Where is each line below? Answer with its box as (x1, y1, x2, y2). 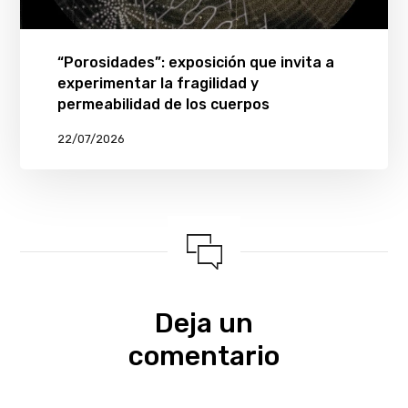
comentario (128, 340, 280, 373)
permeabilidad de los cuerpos (56, 96, 270, 114)
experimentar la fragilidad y (56, 75, 259, 93)
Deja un (155, 307, 253, 341)
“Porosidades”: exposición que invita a (56, 54, 334, 72)
